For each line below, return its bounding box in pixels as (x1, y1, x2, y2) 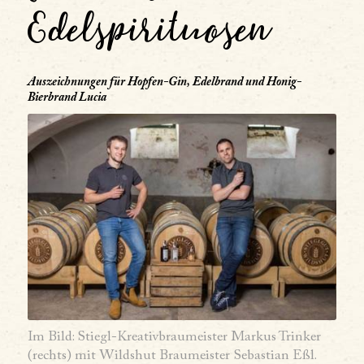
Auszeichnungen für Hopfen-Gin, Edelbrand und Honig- (27, 76, 301, 89)
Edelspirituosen (27, 6, 271, 45)
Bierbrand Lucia (27, 92, 106, 104)
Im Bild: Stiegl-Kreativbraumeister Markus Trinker (27, 330, 321, 344)
